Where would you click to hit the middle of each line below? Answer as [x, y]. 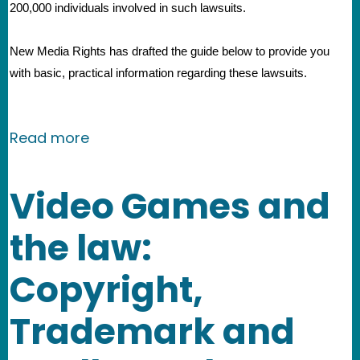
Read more [49, 137]
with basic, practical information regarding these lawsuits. [160, 73]
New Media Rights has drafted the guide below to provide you [170, 51]
